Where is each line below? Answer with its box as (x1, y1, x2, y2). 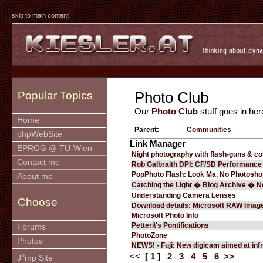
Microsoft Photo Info (131, 211, 198, 219)
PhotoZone (131, 231, 167, 239)
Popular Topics (18, 89, 93, 102)
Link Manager (130, 139, 186, 149)
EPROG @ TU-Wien (17, 144, 92, 153)
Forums (17, 222, 46, 231)
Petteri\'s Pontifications (131, 221, 209, 229)
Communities (187, 126, 231, 133)
